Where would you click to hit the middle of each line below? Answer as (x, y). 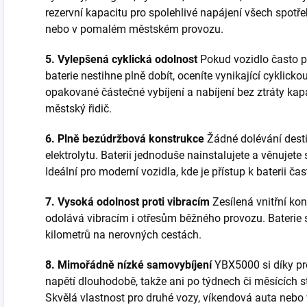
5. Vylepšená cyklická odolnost (121, 59)
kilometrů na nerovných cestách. (123, 234)
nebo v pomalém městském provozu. (134, 29)
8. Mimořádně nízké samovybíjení (128, 265)
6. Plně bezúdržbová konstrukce (125, 138)
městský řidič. (78, 108)
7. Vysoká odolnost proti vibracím (127, 201)
